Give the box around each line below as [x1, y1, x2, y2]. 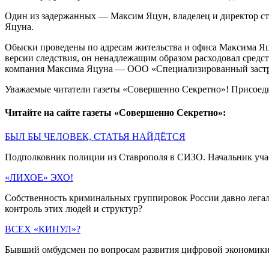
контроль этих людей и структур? [5, 203, 142, 214]
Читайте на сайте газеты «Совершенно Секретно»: [5, 107, 226, 118]
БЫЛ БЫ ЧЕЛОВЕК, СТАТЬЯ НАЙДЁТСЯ [5, 131, 186, 142]
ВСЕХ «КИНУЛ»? [5, 223, 80, 234]
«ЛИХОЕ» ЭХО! [5, 172, 73, 183]
